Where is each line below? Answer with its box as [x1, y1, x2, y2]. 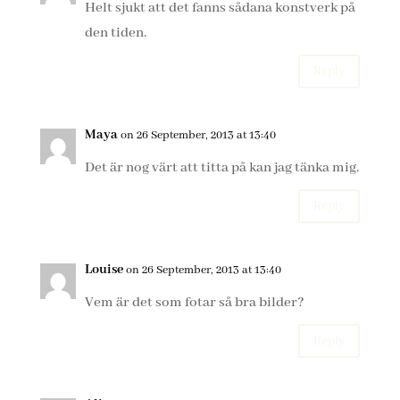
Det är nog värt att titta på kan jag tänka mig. [84, 159, 359, 177]
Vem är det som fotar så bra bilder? [84, 294, 304, 312]
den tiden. [84, 24, 146, 42]
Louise [84, 262, 123, 278]
